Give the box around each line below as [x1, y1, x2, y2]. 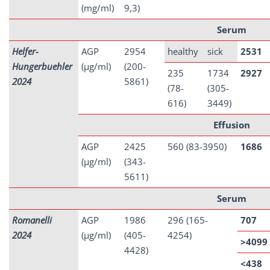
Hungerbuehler [12, 60, 72, 72]
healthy [168, 45, 198, 57]
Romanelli [12, 214, 52, 226]
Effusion [213, 119, 250, 131]
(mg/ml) [81, 2, 114, 14]
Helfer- [12, 45, 39, 57]
